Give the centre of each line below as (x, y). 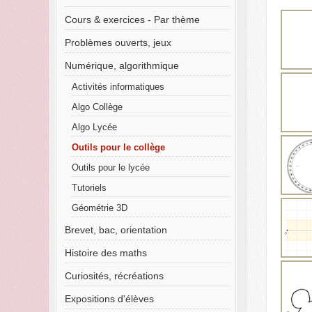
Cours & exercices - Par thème (132, 19)
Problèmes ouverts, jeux (118, 42)
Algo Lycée (94, 127)
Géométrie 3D (99, 208)
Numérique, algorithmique (122, 65)
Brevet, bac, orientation (116, 230)
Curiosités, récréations (114, 276)
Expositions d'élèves (109, 299)
